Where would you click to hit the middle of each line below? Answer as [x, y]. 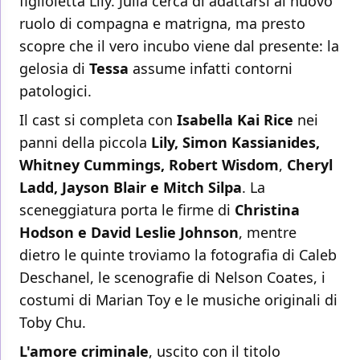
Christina [267, 210]
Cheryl [310, 165]
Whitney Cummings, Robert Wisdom [149, 165]
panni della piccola [85, 143]
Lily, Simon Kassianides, [235, 143]
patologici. [55, 91]
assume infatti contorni [211, 69]
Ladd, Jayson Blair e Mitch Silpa [131, 188]
